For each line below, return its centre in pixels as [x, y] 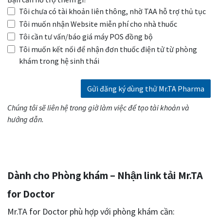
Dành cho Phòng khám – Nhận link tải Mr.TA [105, 175]
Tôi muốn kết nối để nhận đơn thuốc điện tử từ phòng [108, 49]
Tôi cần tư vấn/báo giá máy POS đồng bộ [86, 37]
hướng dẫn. [26, 119]
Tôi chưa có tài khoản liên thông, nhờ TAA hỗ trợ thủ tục [112, 11]
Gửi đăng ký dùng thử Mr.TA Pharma [146, 89]
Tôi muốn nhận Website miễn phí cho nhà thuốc [98, 24]
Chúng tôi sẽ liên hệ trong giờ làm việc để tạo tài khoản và [98, 108]
